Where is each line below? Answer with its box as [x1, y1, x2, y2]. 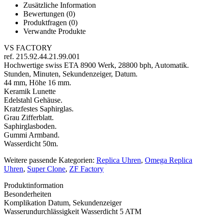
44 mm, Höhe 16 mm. [4, 78, 71, 87]
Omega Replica [145, 155, 192, 164]
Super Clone [27, 164, 65, 173]
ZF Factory [69, 164, 104, 173]
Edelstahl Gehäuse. [4, 95, 62, 104]
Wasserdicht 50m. [4, 139, 58, 148]
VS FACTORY [4, 43, 52, 52]
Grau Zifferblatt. [4, 113, 54, 122]
